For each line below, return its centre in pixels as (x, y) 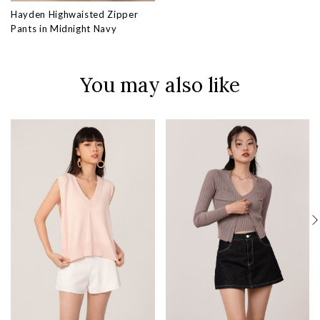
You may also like (160, 85)
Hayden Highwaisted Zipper (75, 15)
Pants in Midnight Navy (64, 29)
